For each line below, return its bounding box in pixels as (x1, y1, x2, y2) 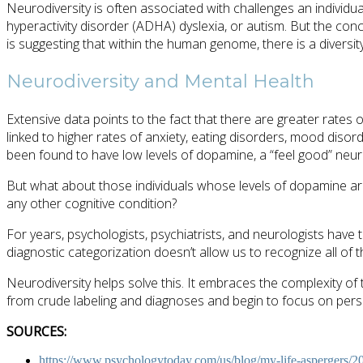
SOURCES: (6, 322, 66, 341)
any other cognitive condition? (6, 194, 177, 213)
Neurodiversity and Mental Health (6, 70, 314, 93)
